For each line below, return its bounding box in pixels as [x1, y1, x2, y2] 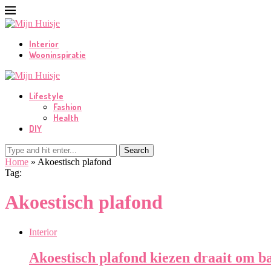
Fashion [53, 102, 82, 112]
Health [53, 113, 79, 123]
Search [124, 146, 149, 155]
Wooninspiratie [29, 50, 86, 60]
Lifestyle [29, 91, 64, 101]
